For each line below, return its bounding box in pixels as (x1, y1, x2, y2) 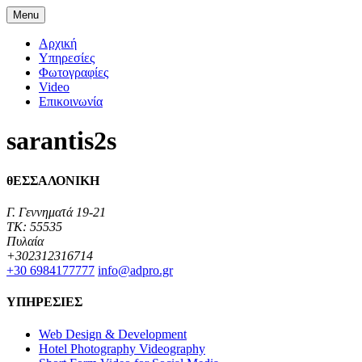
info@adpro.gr (98, 263, 173, 278)
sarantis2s (6, 126, 116, 156)
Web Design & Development (39, 326, 187, 341)
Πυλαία (6, 234, 44, 249)
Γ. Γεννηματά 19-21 (6, 205, 106, 220)
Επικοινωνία (39, 95, 103, 108)
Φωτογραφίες (39, 65, 108, 79)
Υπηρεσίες (39, 51, 95, 65)
